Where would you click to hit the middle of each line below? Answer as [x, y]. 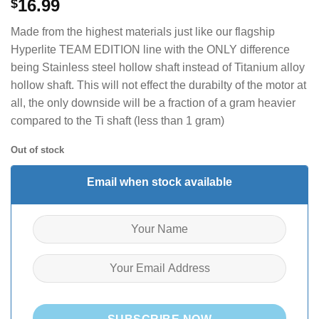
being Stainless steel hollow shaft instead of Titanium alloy [158, 68]
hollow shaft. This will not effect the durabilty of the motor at [158, 85]
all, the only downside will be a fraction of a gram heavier [153, 103]
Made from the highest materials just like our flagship [143, 32]
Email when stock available [159, 182]
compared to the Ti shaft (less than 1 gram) [117, 121]
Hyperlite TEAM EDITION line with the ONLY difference [150, 50]
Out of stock [37, 150]
